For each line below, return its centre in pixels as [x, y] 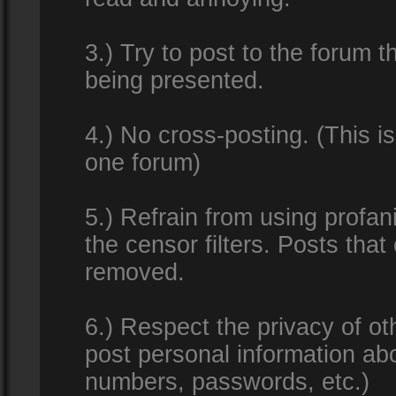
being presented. [175, 80]
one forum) [143, 162]
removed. [135, 272]
